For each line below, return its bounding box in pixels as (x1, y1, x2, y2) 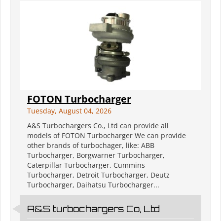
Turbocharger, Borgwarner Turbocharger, (27, 150, 165, 160)
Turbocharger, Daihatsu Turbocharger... (27, 180, 159, 190)
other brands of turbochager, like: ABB (27, 141, 154, 150)
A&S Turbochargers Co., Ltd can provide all (27, 121, 169, 131)
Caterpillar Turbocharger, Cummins (27, 160, 145, 170)
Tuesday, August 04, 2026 (27, 106, 111, 116)
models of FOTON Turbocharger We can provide (27, 131, 186, 141)
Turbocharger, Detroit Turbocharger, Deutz (27, 170, 170, 180)
